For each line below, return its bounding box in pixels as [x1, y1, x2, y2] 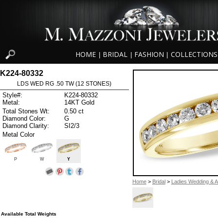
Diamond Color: [2, 114, 46, 122]
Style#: [2, 91, 22, 99]
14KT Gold [64, 99, 94, 107]
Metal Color [2, 130, 35, 138]
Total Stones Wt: [2, 107, 50, 115]
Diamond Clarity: [2, 122, 49, 129]
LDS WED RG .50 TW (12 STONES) [17, 80, 112, 87]
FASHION [134, 50, 164, 59]
